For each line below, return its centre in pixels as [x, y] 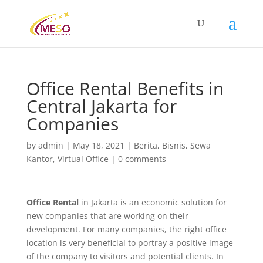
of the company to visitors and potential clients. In [125, 256]
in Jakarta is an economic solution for [152, 202]
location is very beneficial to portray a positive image [129, 243]
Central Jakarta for [101, 106]
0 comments [142, 159]
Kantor [39, 159]
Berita [145, 145]
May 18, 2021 [98, 145]
